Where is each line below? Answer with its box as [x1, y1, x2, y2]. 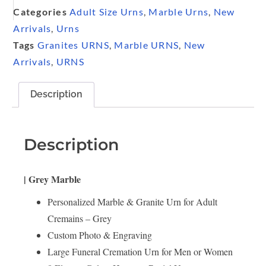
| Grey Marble [24, 172, 81, 186]
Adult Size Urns [69, 5, 144, 17]
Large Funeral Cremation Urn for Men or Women [47, 245, 233, 258]
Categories [13, 5, 67, 17]
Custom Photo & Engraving [47, 229, 152, 242]
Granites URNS [37, 39, 109, 50]
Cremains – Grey [47, 212, 112, 225]
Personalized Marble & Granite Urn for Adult [47, 195, 217, 208]
